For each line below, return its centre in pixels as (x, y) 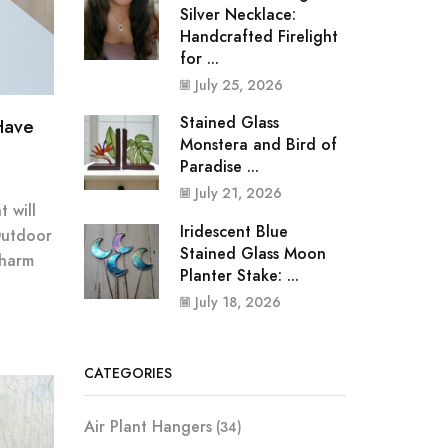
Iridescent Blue (233, 231)
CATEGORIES (127, 373)
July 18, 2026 (237, 301)
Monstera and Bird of (258, 145)
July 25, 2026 (238, 84)
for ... (199, 58)
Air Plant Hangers (147, 426)
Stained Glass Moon (252, 253)
